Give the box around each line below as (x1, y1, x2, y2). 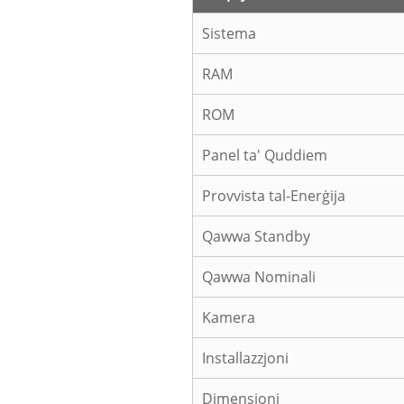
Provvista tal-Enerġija (202, 186, 345, 207)
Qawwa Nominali (202, 267, 316, 288)
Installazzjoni (202, 348, 289, 369)
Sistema (202, 23, 256, 44)
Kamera (202, 308, 255, 328)
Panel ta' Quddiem (202, 145, 327, 166)
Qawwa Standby (202, 226, 310, 247)
